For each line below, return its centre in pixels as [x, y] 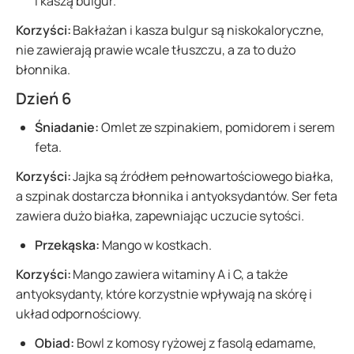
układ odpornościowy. [80, 314]
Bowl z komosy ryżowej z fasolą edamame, [196, 343]
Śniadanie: [68, 127]
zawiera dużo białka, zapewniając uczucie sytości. [161, 216]
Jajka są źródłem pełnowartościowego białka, [203, 176]
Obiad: [56, 343]
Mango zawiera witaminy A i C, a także [180, 274]
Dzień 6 [43, 98]
